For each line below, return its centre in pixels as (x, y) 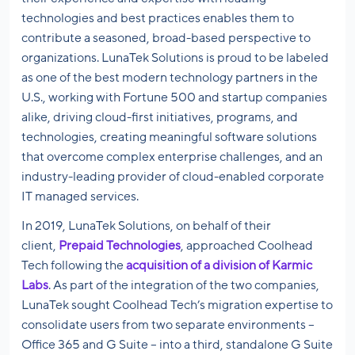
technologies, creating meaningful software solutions (169, 137)
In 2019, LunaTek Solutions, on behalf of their (146, 226)
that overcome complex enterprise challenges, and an (172, 157)
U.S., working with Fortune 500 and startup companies (174, 98)
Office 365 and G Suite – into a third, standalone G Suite (177, 345)
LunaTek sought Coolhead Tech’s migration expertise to (177, 305)
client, (40, 246)
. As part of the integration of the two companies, (184, 286)
